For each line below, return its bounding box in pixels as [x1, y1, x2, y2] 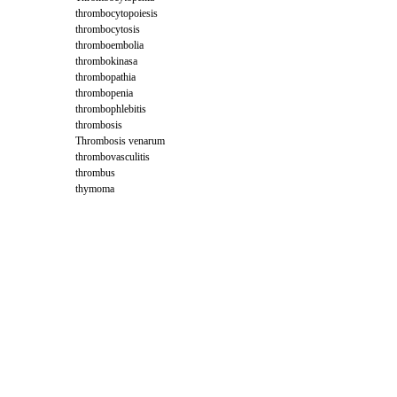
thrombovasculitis [75, 151, 150, 163]
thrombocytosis [75, 23, 140, 35]
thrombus [75, 167, 115, 179]
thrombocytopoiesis [75, 7, 158, 19]
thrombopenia [75, 87, 133, 99]
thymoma [75, 183, 114, 195]
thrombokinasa [75, 55, 137, 67]
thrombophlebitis [75, 103, 146, 115]
